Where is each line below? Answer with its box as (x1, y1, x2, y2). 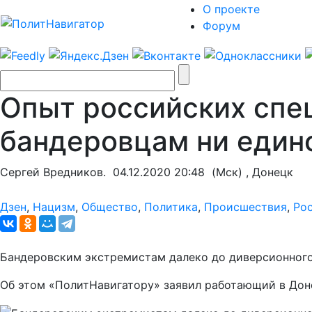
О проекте (203, 2, 260, 16)
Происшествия (204, 199, 287, 214)
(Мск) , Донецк (205, 164, 293, 179)
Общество (81, 199, 138, 214)
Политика (144, 199, 198, 214)
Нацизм (33, 199, 75, 214)
